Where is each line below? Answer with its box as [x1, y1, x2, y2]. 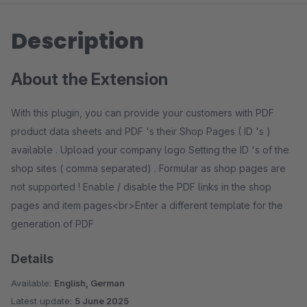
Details [11, 251, 53, 266]
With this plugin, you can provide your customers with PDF [11, 107, 274, 119]
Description [11, 25, 144, 56]
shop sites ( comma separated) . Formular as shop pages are [11, 162, 286, 174]
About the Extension [11, 69, 168, 89]
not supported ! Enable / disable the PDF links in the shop [11, 181, 271, 193]
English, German [54, 278, 125, 288]
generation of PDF [11, 218, 94, 230]
